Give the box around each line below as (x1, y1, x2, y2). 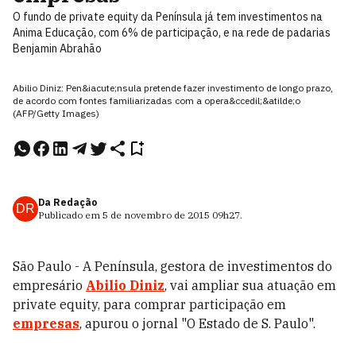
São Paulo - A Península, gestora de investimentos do (13, 258, 332, 274)
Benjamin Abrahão (13, 41, 102, 56)
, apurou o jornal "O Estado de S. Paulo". (79, 315, 315, 331)
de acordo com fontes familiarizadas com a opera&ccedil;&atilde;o (13, 95, 300, 106)
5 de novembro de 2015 (103, 209, 210, 221)
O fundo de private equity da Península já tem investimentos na (13, 10, 323, 24)
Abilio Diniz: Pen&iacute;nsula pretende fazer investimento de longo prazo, (13, 82, 333, 94)
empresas (13, 315, 79, 331)
